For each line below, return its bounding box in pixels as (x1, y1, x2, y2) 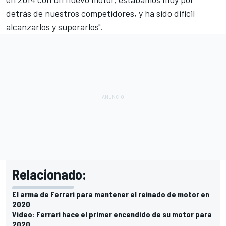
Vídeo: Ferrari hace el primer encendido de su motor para (12, 209, 212, 219)
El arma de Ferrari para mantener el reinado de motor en (12, 189, 209, 199)
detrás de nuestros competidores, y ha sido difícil (6, 8, 195, 19)
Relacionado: (12, 165, 86, 183)
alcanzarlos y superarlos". (6, 21, 103, 33)
